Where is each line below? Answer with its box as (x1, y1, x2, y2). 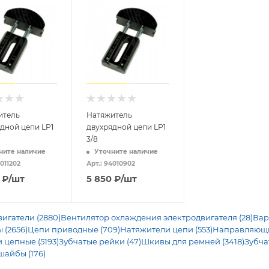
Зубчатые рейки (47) (59, 236, 141, 246)
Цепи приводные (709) (28, 224, 120, 234)
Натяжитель (86, 110, 132, 119)
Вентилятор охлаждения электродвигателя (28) (61, 212, 253, 222)
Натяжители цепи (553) (120, 224, 213, 234)
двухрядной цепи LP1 (86, 122, 166, 131)
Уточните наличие (94, 147, 158, 156)
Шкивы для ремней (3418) (141, 236, 244, 246)
